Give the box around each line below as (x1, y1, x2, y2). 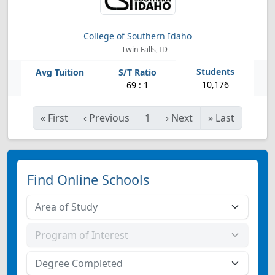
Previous (89, 111, 130, 125)
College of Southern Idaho (83, 30, 192, 42)
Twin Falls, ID (119, 44, 168, 55)
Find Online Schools (27, 171, 149, 188)
